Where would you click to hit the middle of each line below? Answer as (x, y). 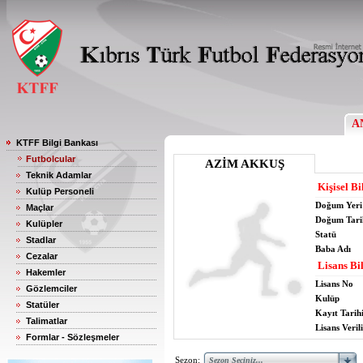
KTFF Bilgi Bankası (57, 143)
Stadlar (41, 240)
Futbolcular (51, 159)
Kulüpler (44, 224)
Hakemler (46, 272)
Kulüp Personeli (60, 191)
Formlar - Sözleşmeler (73, 337)
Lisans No (334, 284)
